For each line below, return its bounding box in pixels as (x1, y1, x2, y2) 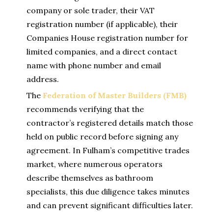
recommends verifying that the (27, 104, 144, 114)
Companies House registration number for (27, 33, 188, 43)
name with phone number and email (27, 60, 161, 71)
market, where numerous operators (27, 159, 163, 169)
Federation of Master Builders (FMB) (43, 90, 187, 101)
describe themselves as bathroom (27, 173, 153, 183)
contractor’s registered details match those (27, 118, 193, 128)
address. (27, 74, 59, 84)
